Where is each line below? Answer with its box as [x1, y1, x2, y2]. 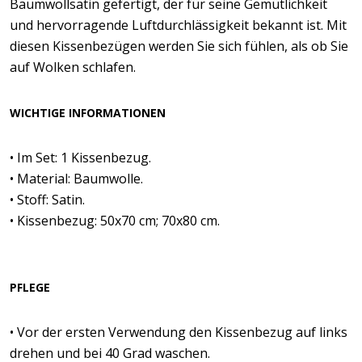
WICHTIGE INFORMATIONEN [10, 105, 166, 120]
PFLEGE [10, 280, 50, 295]
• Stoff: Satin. [10, 191, 85, 208]
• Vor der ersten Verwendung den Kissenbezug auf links [10, 323, 347, 341]
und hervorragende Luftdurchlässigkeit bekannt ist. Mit [10, 16, 347, 34]
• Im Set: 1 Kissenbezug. [10, 149, 151, 166]
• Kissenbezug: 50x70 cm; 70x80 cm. [10, 212, 220, 229]
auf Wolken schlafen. [10, 58, 136, 76]
